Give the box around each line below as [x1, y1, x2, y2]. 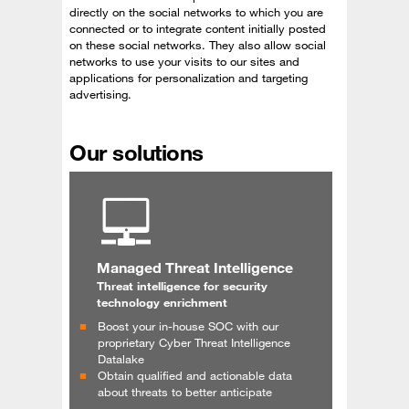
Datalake [98, 351, 144, 366]
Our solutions [69, 138, 204, 166]
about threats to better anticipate [98, 383, 272, 399]
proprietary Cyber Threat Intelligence [98, 334, 290, 350]
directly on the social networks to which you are [69, 4, 323, 19]
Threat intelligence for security [97, 278, 267, 293]
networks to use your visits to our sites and [69, 53, 299, 68]
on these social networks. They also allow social [69, 37, 326, 52]
